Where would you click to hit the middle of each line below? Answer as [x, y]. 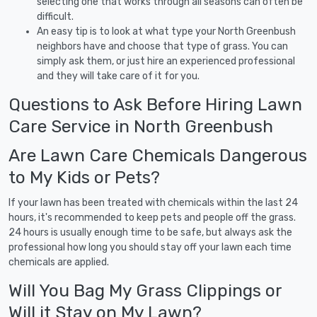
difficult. [55, 16]
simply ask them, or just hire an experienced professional [166, 61]
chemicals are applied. [59, 262]
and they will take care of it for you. [118, 76]
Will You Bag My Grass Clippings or [145, 290]
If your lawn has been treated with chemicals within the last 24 [153, 202]
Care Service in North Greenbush [141, 126]
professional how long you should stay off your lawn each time [150, 247]
